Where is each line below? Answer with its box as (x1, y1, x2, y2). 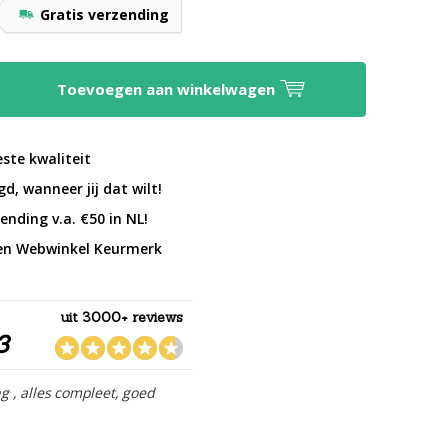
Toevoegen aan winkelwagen (56, 79, 279, 99)
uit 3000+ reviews (61, 307, 184, 326)
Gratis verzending (40, 5, 170, 24)
